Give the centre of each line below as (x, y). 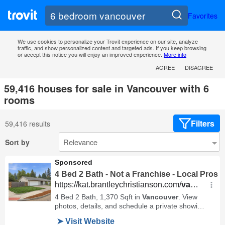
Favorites (203, 15)
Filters (203, 124)
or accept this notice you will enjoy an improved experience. (91, 54)
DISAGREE (199, 68)
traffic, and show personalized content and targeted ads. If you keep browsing (112, 48)
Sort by (17, 142)
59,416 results (28, 123)
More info (175, 54)
